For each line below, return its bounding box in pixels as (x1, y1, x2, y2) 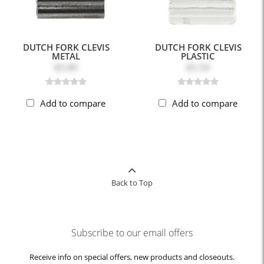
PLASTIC (181, 49, 215, 62)
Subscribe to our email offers (71, 226, 193, 239)
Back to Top (111, 177, 153, 188)
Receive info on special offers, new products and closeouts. (29, 251, 235, 262)
